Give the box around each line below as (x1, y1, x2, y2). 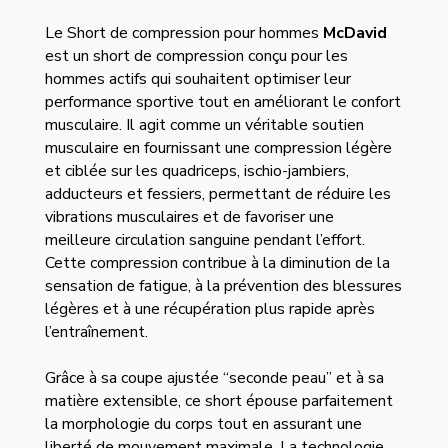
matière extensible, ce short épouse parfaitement (44, 390, 393, 412)
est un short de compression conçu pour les (44, 45, 348, 67)
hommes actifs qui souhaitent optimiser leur (44, 68, 351, 90)
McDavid (322, 22, 387, 44)
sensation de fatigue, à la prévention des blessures (44, 275, 402, 297)
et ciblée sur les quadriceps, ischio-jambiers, (44, 160, 349, 182)
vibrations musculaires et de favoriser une (44, 206, 334, 228)
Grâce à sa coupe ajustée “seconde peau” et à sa (44, 367, 384, 389)
